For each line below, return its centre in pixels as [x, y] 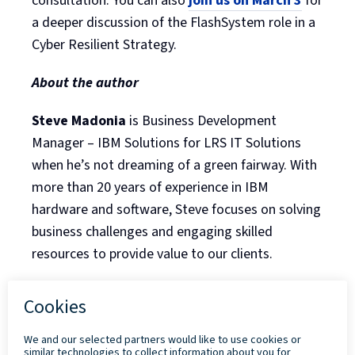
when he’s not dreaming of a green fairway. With [174, 165]
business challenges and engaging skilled [152, 231]
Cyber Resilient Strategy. [104, 44]
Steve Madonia [79, 120]
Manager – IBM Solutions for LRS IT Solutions [166, 143]
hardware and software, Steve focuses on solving [176, 209]
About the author [85, 82]
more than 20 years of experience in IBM [150, 187]
